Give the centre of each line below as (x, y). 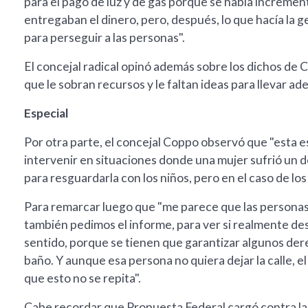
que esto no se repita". (82, 278)
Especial (46, 113)
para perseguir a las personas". (104, 38)
